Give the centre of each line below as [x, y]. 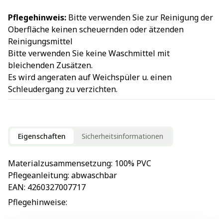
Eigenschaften [42, 136]
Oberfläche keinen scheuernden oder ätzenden [96, 29]
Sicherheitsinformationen [122, 136]
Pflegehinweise [37, 202]
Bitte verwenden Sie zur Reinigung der [140, 17]
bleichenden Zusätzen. [50, 65]
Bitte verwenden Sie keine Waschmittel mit [89, 53]
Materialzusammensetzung [59, 163]
